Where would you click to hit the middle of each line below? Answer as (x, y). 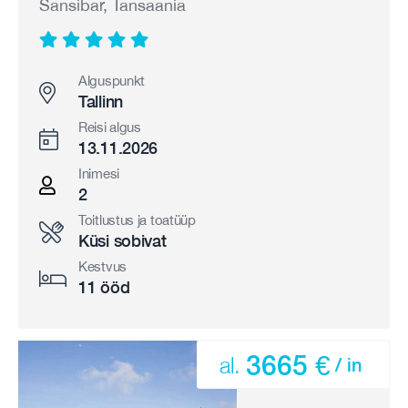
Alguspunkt (112, 81)
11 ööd (104, 287)
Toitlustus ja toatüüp (137, 220)
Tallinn (101, 102)
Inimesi (99, 173)
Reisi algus (110, 127)
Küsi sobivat (122, 241)
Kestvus (102, 266)
